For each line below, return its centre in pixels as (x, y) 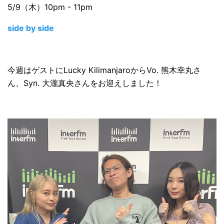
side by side (31, 28)
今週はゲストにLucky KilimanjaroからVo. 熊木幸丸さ (104, 70)
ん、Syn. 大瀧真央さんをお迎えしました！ (85, 83)
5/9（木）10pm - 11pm (50, 7)
